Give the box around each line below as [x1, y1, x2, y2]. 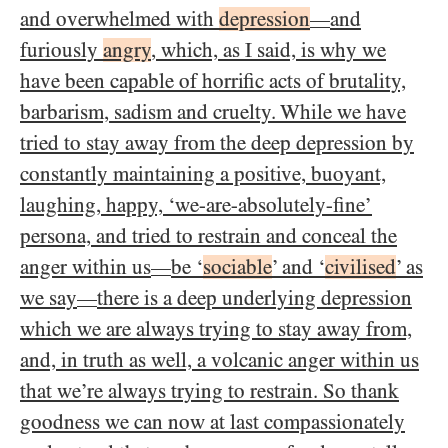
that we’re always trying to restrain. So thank [20, 379, 399, 403]
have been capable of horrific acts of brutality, [20, 69, 406, 93]
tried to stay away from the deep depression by [20, 131, 414, 155]
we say [20, 286, 77, 310]
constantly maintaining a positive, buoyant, [20, 162, 386, 186]
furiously [20, 38, 103, 62]
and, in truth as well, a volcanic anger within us [20, 348, 419, 372]
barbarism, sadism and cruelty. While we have [20, 100, 406, 124]
